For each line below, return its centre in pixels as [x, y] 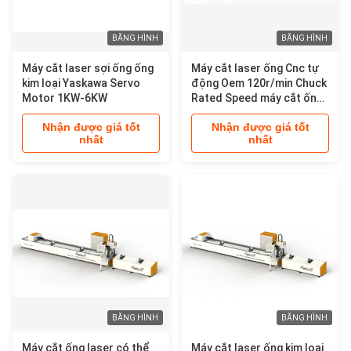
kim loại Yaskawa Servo [81, 83]
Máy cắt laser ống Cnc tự [255, 68]
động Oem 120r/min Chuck [259, 83]
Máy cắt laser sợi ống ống [88, 68]
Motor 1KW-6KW [65, 98]
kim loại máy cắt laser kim [256, 113]
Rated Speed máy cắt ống [257, 98]
